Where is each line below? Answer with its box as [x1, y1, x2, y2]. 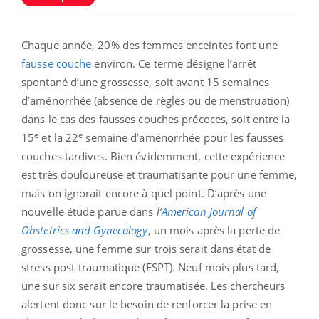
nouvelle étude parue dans [21, 204, 157, 219]
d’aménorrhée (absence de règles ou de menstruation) [21, 93, 290, 108]
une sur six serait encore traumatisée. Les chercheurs [21, 278, 286, 293]
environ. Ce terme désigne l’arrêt [91, 56, 256, 71]
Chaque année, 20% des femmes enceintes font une [21, 38, 278, 53]
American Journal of [161, 204, 256, 219]
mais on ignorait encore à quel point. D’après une [21, 186, 266, 201]
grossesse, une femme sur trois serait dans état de [21, 241, 271, 256]
